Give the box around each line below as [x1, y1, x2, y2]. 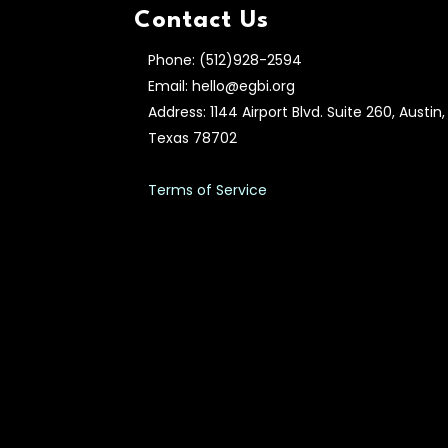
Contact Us [134, 8, 270, 33]
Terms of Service [148, 179, 268, 200]
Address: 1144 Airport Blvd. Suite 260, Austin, [148, 101, 446, 122]
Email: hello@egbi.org [148, 75, 296, 96]
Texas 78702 [148, 127, 238, 148]
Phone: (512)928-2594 [148, 49, 303, 70]
